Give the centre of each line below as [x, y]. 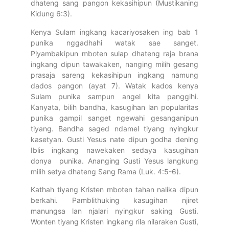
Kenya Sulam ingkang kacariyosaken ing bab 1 [114, 32]
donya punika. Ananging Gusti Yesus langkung [114, 161]
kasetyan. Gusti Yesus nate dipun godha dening [114, 139]
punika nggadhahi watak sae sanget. [114, 42]
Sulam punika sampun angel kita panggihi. [114, 96]
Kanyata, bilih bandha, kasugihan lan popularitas [114, 107]
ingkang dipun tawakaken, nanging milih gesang [114, 64]
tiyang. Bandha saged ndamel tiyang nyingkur [114, 128]
